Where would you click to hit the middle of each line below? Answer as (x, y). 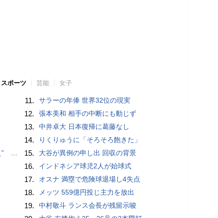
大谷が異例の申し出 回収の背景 (88, 153)
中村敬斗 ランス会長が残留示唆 (88, 205)
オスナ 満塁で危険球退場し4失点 (90, 179)
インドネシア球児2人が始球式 (85, 166)
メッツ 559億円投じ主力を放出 (87, 192)
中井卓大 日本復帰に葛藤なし (84, 126)
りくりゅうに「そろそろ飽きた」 (90, 139)
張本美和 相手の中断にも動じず (88, 113)
